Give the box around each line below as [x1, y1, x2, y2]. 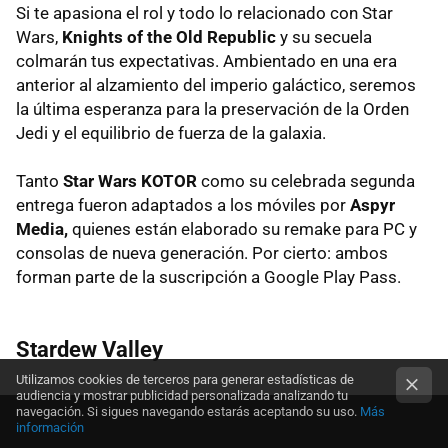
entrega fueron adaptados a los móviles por [16, 194, 350, 215]
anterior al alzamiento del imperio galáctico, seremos [16, 74, 416, 95]
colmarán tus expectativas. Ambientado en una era [16, 50, 397, 71]
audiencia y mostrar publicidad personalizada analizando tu [16, 388, 348, 403]
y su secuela [280, 26, 372, 47]
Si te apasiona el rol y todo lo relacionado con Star [16, 2, 393, 23]
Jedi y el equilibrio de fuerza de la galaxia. [16, 122, 326, 143]
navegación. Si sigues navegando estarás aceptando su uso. [16, 404, 360, 419]
